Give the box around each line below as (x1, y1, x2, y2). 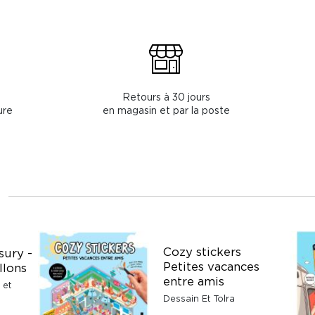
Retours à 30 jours (122, 91, 210, 102)
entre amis (163, 274, 224, 288)
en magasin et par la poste (102, 104, 230, 115)
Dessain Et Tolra (163, 293, 235, 303)
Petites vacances (163, 259, 259, 273)
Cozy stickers (163, 245, 241, 258)
